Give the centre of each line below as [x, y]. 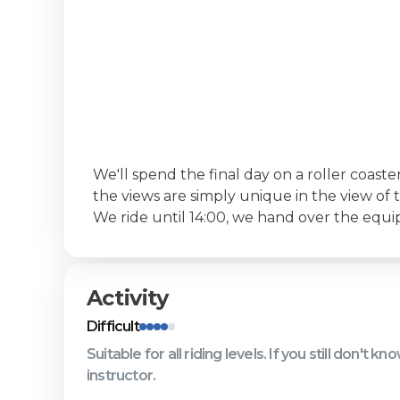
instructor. [121, 375]
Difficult [112, 327]
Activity [127, 297]
